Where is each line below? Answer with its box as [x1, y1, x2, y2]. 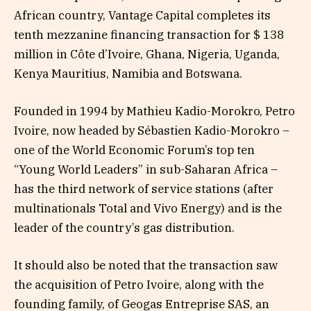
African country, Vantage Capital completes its [14, 7, 271, 23]
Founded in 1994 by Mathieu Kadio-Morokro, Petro [14, 103, 295, 119]
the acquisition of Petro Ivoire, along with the [14, 277, 264, 293]
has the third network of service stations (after [14, 181, 274, 197]
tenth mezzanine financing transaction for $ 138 [14, 26, 284, 42]
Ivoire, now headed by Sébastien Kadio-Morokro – [14, 123, 289, 139]
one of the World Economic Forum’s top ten [14, 142, 255, 158]
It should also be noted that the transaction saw [14, 258, 278, 274]
